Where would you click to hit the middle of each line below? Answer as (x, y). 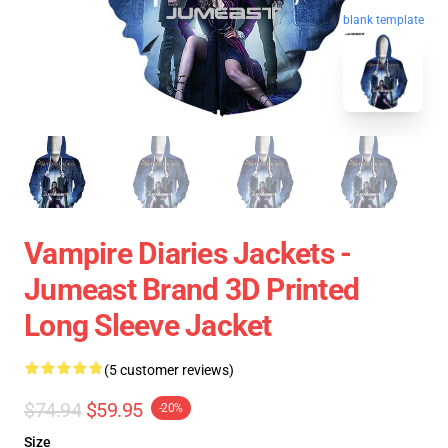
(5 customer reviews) (169, 370)
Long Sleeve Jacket (148, 325)
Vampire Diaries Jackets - (188, 253)
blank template (383, 23)
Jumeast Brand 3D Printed (191, 289)
